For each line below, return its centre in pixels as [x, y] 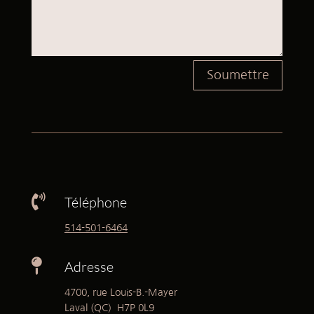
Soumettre [238, 75]
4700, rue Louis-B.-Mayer [121, 292]
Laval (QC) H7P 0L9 [109, 307]
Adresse [89, 266]
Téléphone [95, 202]
